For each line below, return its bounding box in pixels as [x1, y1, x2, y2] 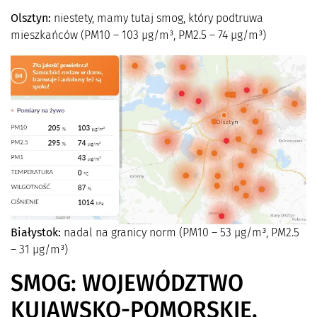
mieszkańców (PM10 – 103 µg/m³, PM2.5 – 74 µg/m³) [11, 28, 266, 42]
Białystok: [11, 225, 61, 239]
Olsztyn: [11, 11, 51, 25]
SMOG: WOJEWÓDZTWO [11, 269, 243, 296]
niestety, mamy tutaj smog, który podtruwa [51, 11, 263, 25]
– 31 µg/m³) [11, 242, 68, 256]
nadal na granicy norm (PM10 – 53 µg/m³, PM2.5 [61, 225, 299, 239]
